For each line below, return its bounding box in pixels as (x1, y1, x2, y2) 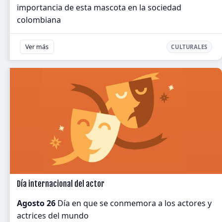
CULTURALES (171, 43, 208, 51)
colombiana (17, 14, 61, 25)
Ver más (25, 43, 49, 51)
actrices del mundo (17, 210, 89, 221)
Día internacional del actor (17, 179, 105, 189)
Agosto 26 (17, 198, 55, 209)
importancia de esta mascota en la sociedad (17, 2, 181, 13)
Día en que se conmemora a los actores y (55, 198, 212, 209)
